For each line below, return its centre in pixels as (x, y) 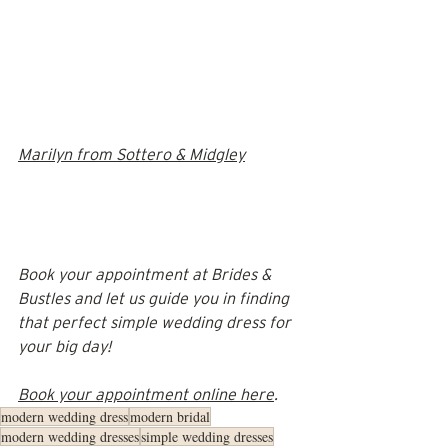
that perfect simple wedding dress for (156, 323)
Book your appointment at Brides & (146, 275)
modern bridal (170, 417)
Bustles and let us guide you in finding (155, 299)
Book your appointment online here (146, 395)
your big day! (64, 347)
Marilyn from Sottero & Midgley (131, 155)
